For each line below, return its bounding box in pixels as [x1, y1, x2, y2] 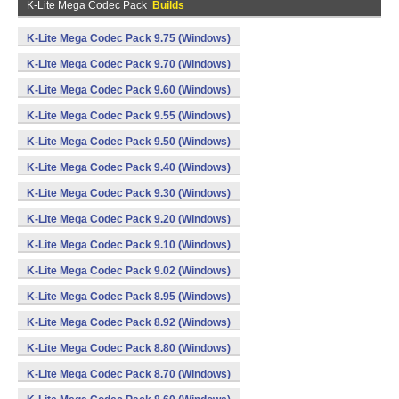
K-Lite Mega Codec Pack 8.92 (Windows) [27, 316, 231, 329]
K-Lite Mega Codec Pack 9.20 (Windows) [27, 213, 231, 225]
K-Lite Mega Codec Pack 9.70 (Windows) [27, 58, 231, 70]
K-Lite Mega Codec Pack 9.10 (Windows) [27, 239, 231, 251]
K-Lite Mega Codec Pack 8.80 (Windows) [27, 342, 231, 354]
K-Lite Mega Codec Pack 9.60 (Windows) [27, 84, 231, 96]
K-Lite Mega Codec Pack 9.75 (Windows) [27, 32, 231, 45]
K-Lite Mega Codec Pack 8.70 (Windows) [27, 368, 231, 380]
